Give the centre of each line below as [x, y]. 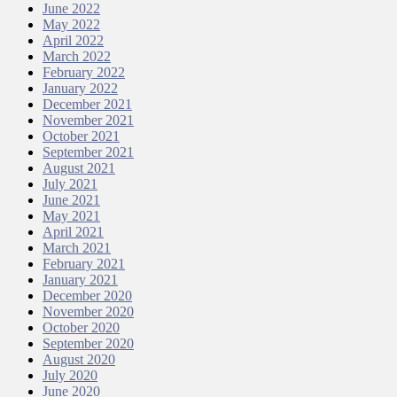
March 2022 [77, 57]
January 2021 [80, 280]
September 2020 [88, 344]
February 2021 [84, 264]
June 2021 [71, 200]
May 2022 [71, 25]
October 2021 [81, 136]
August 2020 [79, 360]
